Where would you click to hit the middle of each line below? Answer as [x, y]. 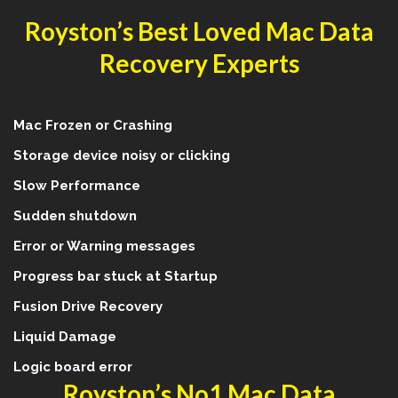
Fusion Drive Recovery [88, 307]
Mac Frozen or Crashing [93, 126]
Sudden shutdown [75, 216]
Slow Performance [77, 186]
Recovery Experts [199, 64]
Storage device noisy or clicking [122, 156]
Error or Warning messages [104, 247]
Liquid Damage [65, 337]
